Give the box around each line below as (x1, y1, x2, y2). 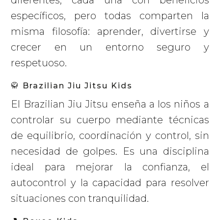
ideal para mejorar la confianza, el (11, 161, 209, 173)
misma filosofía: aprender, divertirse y (11, 26, 209, 38)
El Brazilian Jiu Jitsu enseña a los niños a (11, 98, 209, 110)
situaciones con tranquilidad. (11, 192, 149, 205)
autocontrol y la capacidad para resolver (11, 177, 209, 189)
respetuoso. (11, 57, 67, 69)
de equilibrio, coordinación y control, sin (11, 130, 209, 142)
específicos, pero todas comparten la (11, 10, 209, 22)
